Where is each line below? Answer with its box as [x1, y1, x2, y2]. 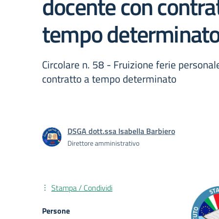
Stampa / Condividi [51, 182, 112, 194]
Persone [42, 205, 70, 217]
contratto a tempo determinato [42, 71, 176, 87]
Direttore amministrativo [67, 138, 139, 148]
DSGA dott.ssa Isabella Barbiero [67, 125, 175, 137]
